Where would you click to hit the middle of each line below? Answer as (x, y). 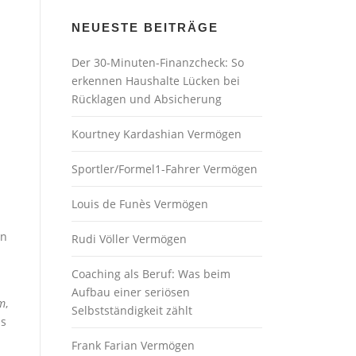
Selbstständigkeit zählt (132, 310)
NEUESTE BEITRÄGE (145, 27)
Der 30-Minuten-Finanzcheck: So (158, 62)
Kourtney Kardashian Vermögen (157, 134)
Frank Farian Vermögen (133, 345)
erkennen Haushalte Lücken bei (156, 81)
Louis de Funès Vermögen (140, 204)
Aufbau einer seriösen (131, 292)
